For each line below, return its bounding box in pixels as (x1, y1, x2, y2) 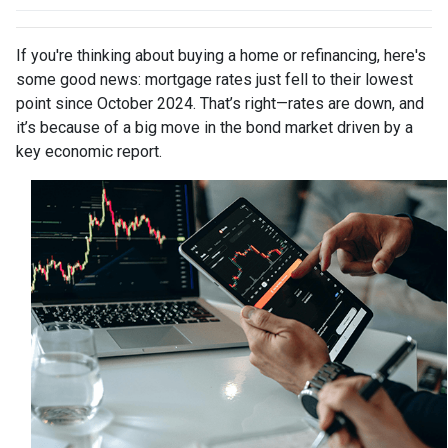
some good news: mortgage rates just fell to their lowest (16, 70, 413, 90)
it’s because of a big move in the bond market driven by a (16, 118, 413, 138)
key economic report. (16, 142, 162, 162)
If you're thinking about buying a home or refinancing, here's (16, 46, 426, 66)
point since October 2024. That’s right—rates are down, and (16, 94, 424, 114)
